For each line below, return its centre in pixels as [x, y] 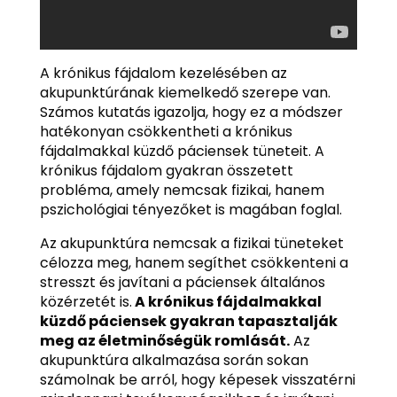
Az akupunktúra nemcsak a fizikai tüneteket [191, 243]
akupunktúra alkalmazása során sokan [174, 360]
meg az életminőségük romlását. [164, 340]
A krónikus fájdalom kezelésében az [163, 73]
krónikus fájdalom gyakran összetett [166, 170]
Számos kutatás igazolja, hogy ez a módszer [191, 112]
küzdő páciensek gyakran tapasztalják [188, 321]
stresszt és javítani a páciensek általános [182, 282]
